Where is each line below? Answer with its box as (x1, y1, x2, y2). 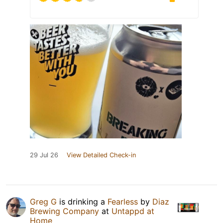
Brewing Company (30, 206, 99, 216)
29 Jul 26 (30, 151, 58, 159)
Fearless (108, 196, 138, 207)
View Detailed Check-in (67, 151, 136, 159)
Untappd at (111, 206, 154, 216)
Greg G (30, 196, 57, 207)
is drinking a (57, 196, 108, 207)
